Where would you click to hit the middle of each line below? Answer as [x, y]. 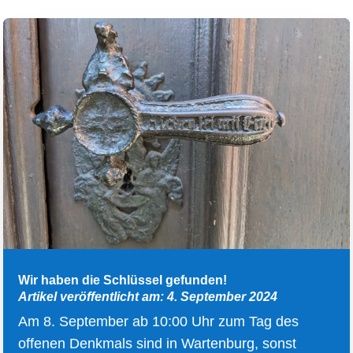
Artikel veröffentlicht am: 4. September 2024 [148, 297]
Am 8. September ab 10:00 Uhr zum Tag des [159, 322]
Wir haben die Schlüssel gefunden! [123, 281]
